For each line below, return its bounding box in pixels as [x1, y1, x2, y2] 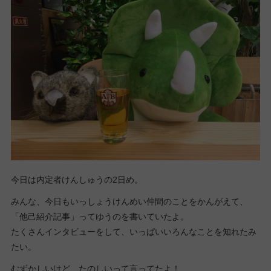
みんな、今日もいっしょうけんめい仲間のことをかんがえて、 [10, 196, 248, 206]
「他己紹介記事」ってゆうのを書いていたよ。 [10, 211, 189, 221]
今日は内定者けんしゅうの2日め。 [10, 174, 143, 184]
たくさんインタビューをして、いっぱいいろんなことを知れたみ [10, 226, 256, 237]
